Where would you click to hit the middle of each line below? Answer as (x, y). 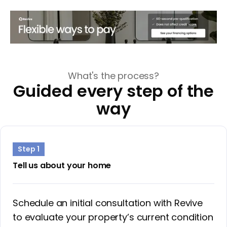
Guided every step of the (113, 91)
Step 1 (29, 149)
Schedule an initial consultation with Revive (108, 203)
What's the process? (113, 75)
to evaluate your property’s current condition (113, 217)
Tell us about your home (62, 165)
